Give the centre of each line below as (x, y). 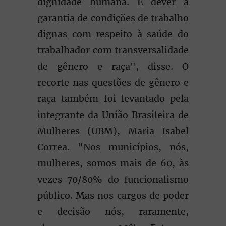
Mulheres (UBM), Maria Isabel (113, 131)
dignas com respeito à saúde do (113, 34)
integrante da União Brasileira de (113, 115)
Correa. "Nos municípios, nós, (113, 147)
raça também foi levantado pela (113, 99)
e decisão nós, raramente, (113, 212)
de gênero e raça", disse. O (113, 66)
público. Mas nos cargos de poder (113, 195)
